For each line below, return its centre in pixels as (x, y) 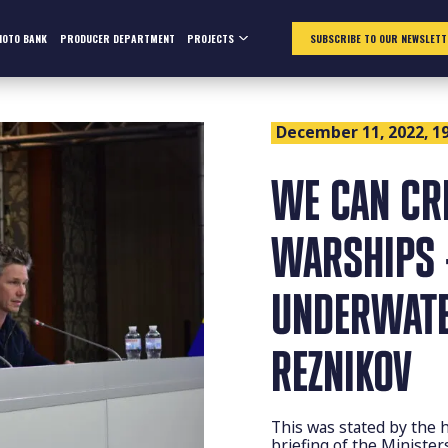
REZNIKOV (342, 371)
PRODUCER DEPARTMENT (117, 38)
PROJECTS (210, 38)
